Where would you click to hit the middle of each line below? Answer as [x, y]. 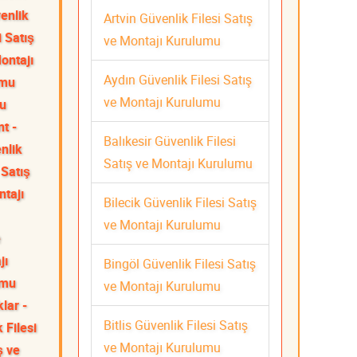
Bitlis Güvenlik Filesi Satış [176, 325]
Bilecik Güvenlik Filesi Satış [180, 202]
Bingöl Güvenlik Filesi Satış [180, 263]
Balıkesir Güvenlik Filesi [170, 141]
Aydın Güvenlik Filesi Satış [178, 79]
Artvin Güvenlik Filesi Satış [178, 18]
